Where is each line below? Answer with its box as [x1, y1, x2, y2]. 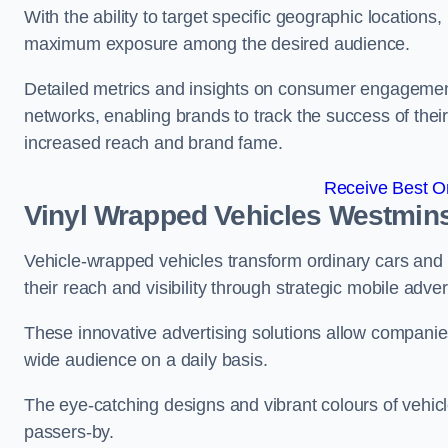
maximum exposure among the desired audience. [24, 34, 415, 54]
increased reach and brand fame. [24, 133, 283, 153]
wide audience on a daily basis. [24, 350, 268, 370]
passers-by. [24, 422, 115, 442]
